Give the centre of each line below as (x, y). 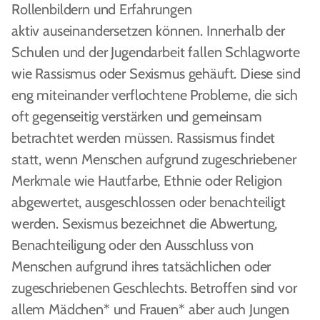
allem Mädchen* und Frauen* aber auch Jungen (151, 309)
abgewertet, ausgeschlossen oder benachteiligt (149, 202)
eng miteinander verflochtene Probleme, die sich (155, 95)
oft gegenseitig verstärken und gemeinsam (137, 116)
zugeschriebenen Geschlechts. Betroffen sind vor (154, 288)
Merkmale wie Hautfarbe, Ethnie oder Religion (147, 181)
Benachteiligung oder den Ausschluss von (132, 245)
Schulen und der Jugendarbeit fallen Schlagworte (156, 52)
